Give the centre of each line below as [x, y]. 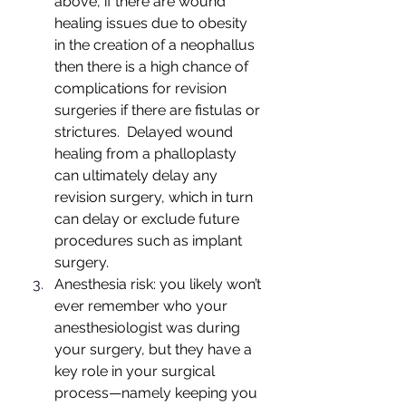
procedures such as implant [150, 241]
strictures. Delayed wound [145, 132]
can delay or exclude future [149, 219]
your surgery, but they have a [155, 350]
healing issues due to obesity [153, 24]
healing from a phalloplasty [147, 154]
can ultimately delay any [138, 176]
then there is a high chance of [153, 67]
